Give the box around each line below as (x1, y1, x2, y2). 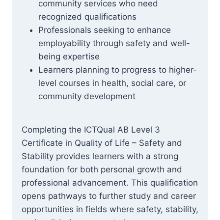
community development (38, 91, 136, 101)
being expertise (38, 52, 100, 61)
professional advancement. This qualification (22, 178, 198, 188)
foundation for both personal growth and (22, 165, 182, 174)
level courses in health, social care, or (38, 78, 186, 88)
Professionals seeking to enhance (38, 25, 171, 35)
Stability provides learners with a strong (22, 151, 178, 161)
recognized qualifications (38, 12, 137, 22)
